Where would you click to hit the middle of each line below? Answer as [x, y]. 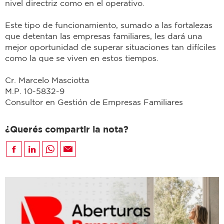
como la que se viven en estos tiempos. [82, 58]
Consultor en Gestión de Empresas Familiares [94, 102]
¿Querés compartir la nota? [67, 129]
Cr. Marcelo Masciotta [47, 80]
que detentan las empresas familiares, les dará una [103, 36]
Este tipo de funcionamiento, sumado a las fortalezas [109, 25]
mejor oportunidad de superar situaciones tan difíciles [110, 47]
